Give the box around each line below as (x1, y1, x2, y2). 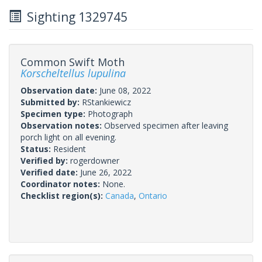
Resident (53, 143, 86, 154)
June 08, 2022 (99, 84, 151, 96)
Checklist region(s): (20, 189, 105, 201)
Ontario (139, 189, 167, 201)
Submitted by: (20, 96, 82, 108)
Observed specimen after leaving (104, 119, 228, 131)
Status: (20, 143, 53, 154)
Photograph (88, 108, 133, 119)
